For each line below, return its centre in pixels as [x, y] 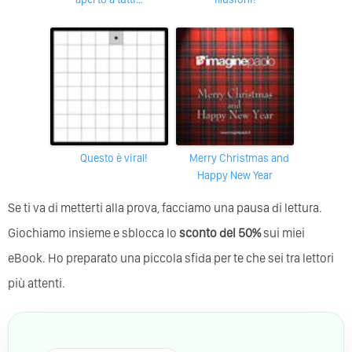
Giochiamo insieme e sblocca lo [93, 233]
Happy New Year [235, 175]
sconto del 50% [220, 233]
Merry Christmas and [193, 158]
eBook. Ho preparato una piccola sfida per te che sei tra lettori [171, 258]
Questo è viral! [117, 158]
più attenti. [37, 283]
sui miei [283, 233]
